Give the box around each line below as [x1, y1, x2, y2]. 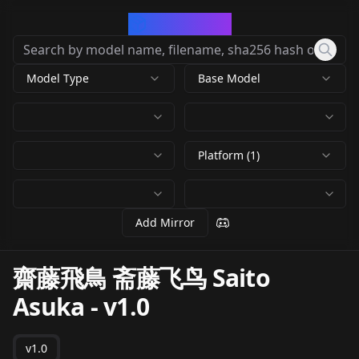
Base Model [198, 71, 260, 86]
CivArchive [147, 13, 232, 34]
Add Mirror [135, 215, 195, 230]
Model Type [26, 71, 89, 86]
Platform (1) [198, 147, 260, 163]
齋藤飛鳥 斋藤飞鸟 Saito [13, 261, 270, 294]
